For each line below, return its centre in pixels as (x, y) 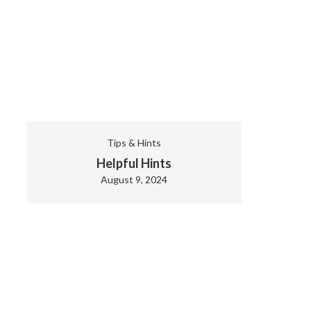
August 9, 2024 (134, 179)
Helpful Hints (134, 163)
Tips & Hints (134, 143)
